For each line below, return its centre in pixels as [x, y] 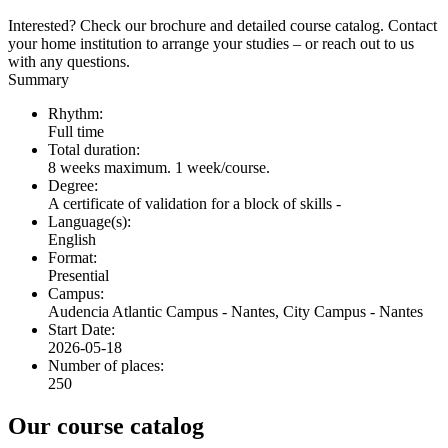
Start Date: [81, 329]
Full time [76, 131]
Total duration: [94, 149]
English [72, 239]
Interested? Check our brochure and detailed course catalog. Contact [222, 25]
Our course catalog [106, 425]
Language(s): [89, 221]
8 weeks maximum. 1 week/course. [159, 167]
